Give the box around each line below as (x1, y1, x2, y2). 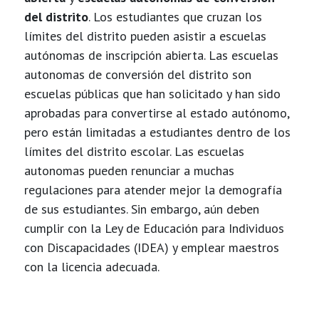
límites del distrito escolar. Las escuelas (23, 143, 244, 159)
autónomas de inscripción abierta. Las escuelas (23, 47, 278, 63)
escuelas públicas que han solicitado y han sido (23, 85, 281, 102)
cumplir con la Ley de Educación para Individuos (23, 220, 284, 236)
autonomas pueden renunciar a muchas (23, 162, 234, 179)
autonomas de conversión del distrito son (23, 66, 251, 83)
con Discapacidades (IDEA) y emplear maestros (23, 239, 279, 256)
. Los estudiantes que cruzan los (88, 9, 262, 25)
